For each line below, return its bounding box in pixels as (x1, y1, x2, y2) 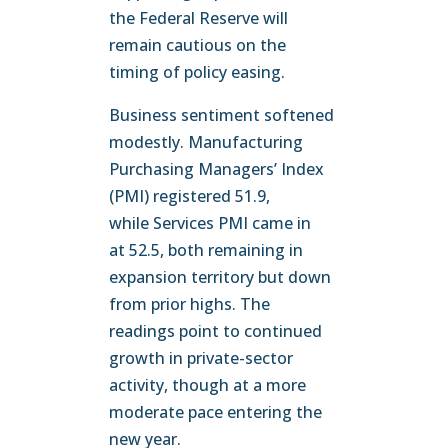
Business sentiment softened (109, 104, 335, 126)
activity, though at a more (109, 374, 307, 396)
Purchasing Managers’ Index (109, 158, 325, 180)
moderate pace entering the (109, 401, 323, 423)
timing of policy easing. (109, 61, 286, 83)
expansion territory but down (109, 266, 332, 288)
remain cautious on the (109, 34, 287, 56)
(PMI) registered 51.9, (109, 185, 271, 207)
